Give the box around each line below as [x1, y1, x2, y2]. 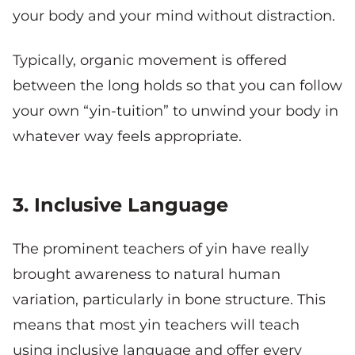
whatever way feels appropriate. [13, 128, 242, 146]
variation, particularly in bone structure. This [13, 291, 326, 309]
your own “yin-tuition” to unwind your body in [13, 102, 338, 120]
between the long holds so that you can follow [13, 77, 342, 95]
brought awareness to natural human [13, 265, 281, 284]
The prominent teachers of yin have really [13, 240, 309, 258]
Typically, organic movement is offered [13, 52, 287, 70]
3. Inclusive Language [13, 193, 228, 217]
